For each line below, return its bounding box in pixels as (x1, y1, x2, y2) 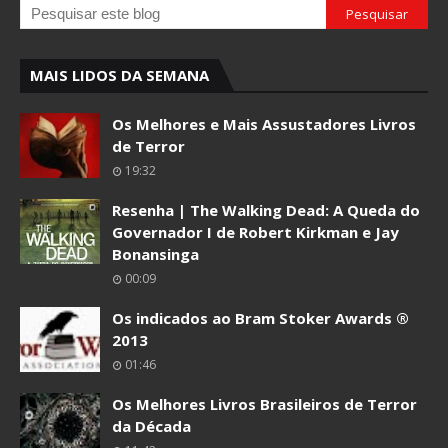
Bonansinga (112, 244, 199, 264)
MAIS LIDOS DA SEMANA (30, 65, 209, 85)
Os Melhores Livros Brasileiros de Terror (112, 394, 417, 414)
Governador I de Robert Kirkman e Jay (112, 222, 399, 242)
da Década (112, 416, 191, 436)
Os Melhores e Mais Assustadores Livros (112, 114, 416, 134)
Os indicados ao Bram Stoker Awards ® (112, 308, 409, 328)
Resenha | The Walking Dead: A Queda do (112, 200, 420, 220)
